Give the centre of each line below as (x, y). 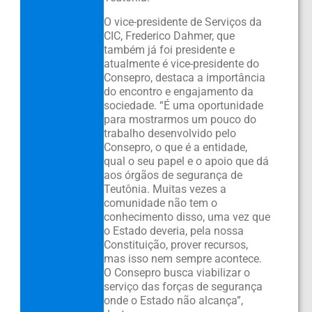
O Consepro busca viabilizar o (177, 272)
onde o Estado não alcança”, (173, 300)
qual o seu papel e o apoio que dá (186, 161)
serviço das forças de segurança (183, 286)
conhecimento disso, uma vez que (187, 217)
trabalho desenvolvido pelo (170, 133)
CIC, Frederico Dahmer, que (169, 36)
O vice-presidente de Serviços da (182, 22)
